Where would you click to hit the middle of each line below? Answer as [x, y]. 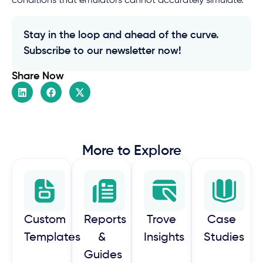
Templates [52, 238]
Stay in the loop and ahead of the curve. [121, 36]
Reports [105, 220]
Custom [45, 220]
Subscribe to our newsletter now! [102, 51]
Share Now [38, 77]
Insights [164, 238]
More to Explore [131, 151]
